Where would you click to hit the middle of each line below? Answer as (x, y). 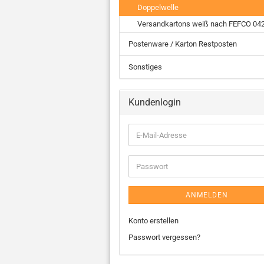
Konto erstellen (154, 221)
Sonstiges (145, 67)
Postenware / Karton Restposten (183, 44)
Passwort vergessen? (164, 237)
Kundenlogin (155, 102)
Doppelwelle (158, 7)
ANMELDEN (207, 195)
